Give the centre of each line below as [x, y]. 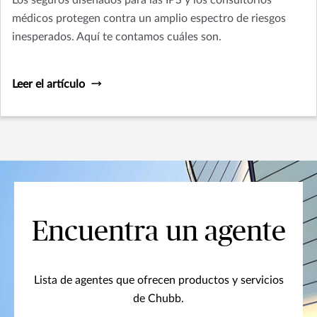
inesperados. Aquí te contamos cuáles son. [117, 37]
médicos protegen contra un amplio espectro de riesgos [149, 19]
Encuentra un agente [158, 232]
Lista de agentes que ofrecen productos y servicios [158, 281]
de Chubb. [158, 299]
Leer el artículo [48, 85]
